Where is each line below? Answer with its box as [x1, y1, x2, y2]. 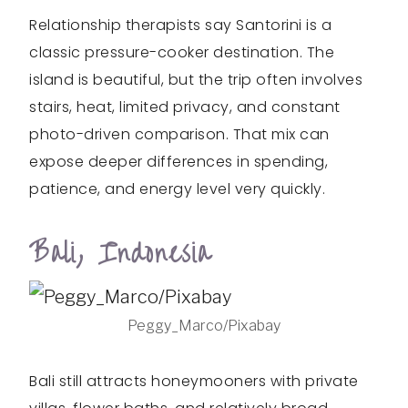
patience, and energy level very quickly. [29, 178, 325, 199]
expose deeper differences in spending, [29, 151, 328, 172]
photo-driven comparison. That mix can [29, 124, 330, 145]
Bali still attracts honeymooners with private [29, 371, 359, 392]
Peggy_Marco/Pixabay [127, 317, 280, 334]
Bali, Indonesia [29, 229, 211, 278]
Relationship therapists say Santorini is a [29, 15, 331, 36]
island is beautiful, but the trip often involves [29, 69, 362, 90]
